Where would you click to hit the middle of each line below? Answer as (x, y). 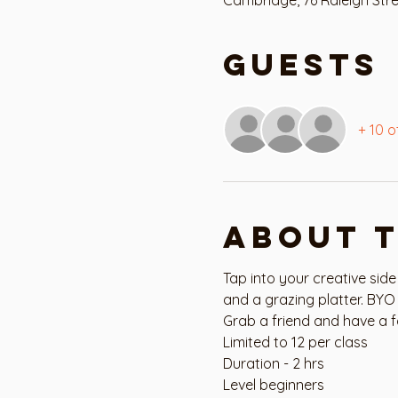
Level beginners (273, 384)
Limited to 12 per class (295, 342)
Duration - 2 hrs (273, 363)
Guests (301, 64)
